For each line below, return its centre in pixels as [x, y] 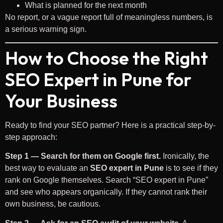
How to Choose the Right [107, 58]
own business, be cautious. [53, 204]
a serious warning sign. [46, 29]
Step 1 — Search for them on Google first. [83, 156]
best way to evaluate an [48, 168]
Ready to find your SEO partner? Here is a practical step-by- [110, 125]
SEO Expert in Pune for [98, 80]
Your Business [61, 101]
